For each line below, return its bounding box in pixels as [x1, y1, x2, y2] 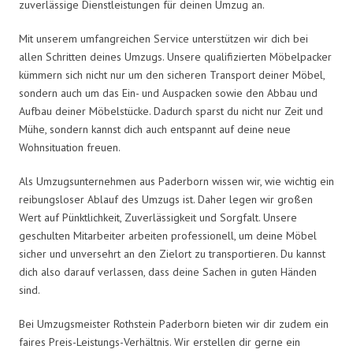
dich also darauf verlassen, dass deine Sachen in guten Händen [19, 264, 317, 279]
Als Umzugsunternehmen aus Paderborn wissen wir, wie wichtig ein [19, 173, 334, 188]
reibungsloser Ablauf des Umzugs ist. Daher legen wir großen [19, 191, 313, 206]
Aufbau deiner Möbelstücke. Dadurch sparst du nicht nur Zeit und [19, 103, 323, 118]
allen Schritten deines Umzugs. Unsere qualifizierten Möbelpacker [19, 49, 332, 64]
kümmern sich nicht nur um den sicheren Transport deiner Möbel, [19, 67, 325, 82]
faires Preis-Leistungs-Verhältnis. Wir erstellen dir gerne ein [19, 334, 300, 349]
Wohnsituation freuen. [19, 139, 121, 154]
